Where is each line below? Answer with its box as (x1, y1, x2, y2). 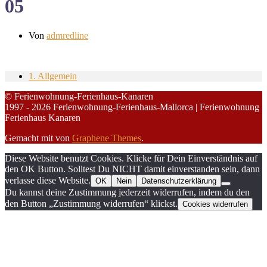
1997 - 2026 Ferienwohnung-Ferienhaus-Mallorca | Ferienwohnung (5, 101, 259, 112)
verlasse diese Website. (5, 175, 91, 185)
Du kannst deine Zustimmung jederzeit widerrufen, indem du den (5, 187, 250, 197)
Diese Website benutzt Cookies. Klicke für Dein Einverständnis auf (5, 153, 257, 163)
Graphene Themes (72, 132, 141, 143)
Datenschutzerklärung (141, 176, 216, 185)
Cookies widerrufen (182, 199, 248, 209)
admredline (46, 30, 88, 41)
